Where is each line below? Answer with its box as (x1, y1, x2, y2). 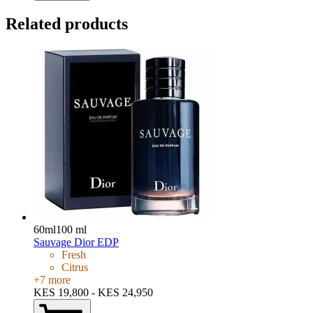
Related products (6, 15, 128, 34)
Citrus (61, 261, 88, 274)
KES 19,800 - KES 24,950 (34, 286, 153, 299)
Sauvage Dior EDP (34, 236, 119, 249)
